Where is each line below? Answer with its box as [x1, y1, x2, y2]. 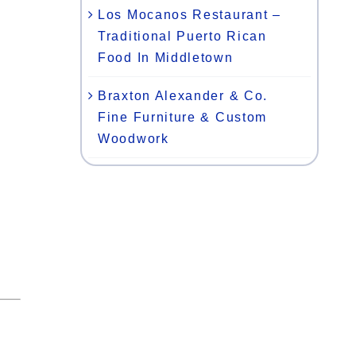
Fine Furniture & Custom [98, 110, 268, 124]
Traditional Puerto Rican [98, 29, 267, 43]
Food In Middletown [98, 50, 234, 64]
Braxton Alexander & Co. [98, 88, 269, 103]
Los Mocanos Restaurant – [98, 7, 281, 21]
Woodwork [98, 131, 169, 145]
